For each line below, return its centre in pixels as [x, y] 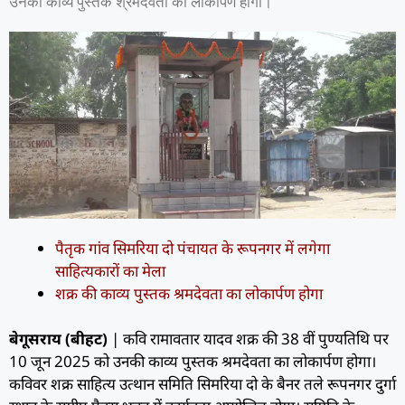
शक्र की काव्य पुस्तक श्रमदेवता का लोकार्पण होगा [189, 293]
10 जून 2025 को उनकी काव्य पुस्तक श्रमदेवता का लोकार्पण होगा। [193, 362]
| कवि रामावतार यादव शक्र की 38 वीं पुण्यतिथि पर [248, 339]
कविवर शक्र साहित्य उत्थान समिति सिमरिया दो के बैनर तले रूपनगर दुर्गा [202, 384]
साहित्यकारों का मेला [110, 270]
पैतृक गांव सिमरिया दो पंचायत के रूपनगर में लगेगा [193, 248]
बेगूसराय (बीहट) [58, 339]
